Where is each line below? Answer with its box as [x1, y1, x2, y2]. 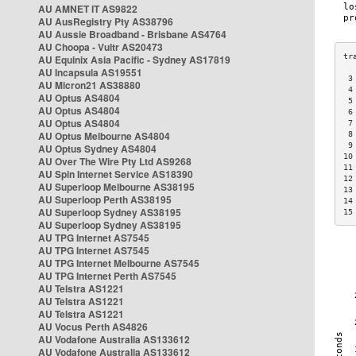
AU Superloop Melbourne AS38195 [38, 180, 195, 194]
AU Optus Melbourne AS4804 [38, 129, 170, 143]
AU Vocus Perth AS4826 [38, 319, 148, 334]
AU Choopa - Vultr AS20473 [38, 40, 163, 54]
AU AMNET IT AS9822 [38, 2, 137, 16]
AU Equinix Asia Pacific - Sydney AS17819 [38, 52, 230, 67]
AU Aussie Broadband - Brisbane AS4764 [38, 27, 226, 41]
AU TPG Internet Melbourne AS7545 [38, 256, 199, 270]
